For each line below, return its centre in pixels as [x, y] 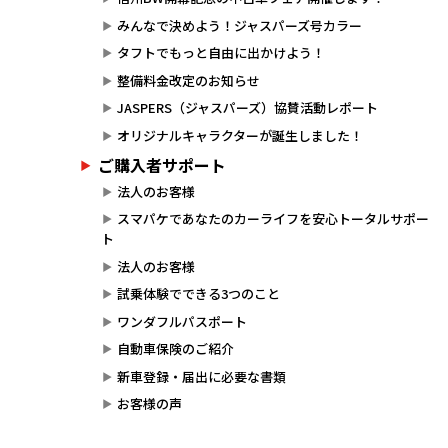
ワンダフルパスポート [181, 321]
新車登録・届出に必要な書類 [201, 376]
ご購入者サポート [162, 165]
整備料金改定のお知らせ [188, 80]
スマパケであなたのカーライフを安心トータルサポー [272, 219]
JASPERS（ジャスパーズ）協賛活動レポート [247, 107]
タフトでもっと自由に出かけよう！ [220, 52]
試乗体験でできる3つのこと [198, 294]
